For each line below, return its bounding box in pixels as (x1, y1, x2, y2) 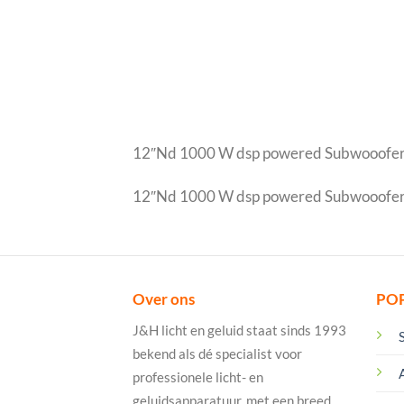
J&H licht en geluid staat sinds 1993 (133, 322, 346, 339)
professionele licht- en (133, 369, 263, 386)
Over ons (133, 289, 195, 309)
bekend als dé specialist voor (133, 345, 302, 363)
